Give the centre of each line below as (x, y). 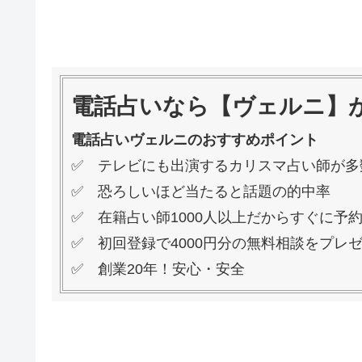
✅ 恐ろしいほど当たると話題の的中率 (201, 191)
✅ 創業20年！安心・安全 (158, 269)
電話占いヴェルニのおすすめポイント (195, 139)
